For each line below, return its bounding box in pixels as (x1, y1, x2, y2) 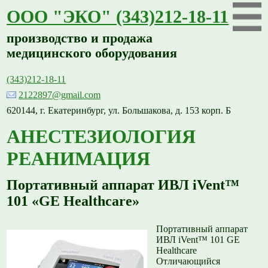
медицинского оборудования (7, 46, 178, 61)
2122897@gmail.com (19, 89, 101, 100)
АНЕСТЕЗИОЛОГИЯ (7, 126, 196, 148)
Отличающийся (156, 256, 221, 267)
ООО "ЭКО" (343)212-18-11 (7, 7, 229, 26)
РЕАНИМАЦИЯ (7, 148, 151, 170)
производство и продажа (7, 31, 153, 46)
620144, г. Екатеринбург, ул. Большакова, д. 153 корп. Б (7, 105, 232, 115)
